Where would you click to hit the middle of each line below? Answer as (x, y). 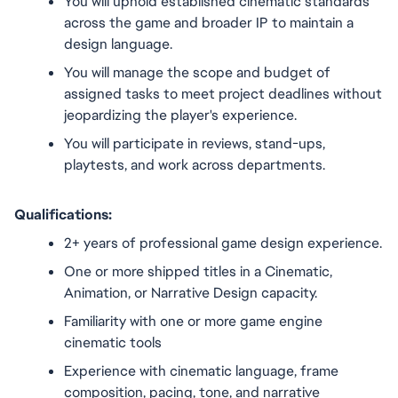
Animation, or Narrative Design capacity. (191, 293)
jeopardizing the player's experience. (180, 115)
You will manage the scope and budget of (197, 72)
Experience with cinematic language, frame (201, 371)
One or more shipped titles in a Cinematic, (198, 271)
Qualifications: (63, 215)
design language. (118, 44)
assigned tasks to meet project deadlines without (223, 94)
